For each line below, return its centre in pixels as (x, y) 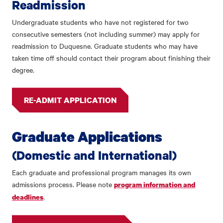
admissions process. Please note (63, 184)
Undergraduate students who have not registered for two (100, 22)
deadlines (28, 197)
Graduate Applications (87, 137)
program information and (155, 185)
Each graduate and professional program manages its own (102, 172)
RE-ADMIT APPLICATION (70, 100)
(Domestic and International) (94, 155)
